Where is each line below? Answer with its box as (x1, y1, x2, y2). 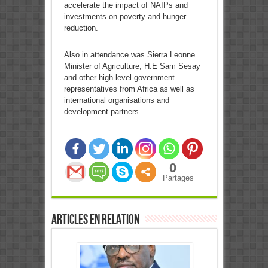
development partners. (63, 107, 141, 117)
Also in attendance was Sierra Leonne (63, 50, 195, 60)
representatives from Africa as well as (63, 84, 194, 94)
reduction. (63, 23, 98, 33)
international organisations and (63, 96, 169, 105)
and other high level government (63, 73, 175, 83)
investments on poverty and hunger (63, 12, 186, 22)
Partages (162, 173, 194, 183)
